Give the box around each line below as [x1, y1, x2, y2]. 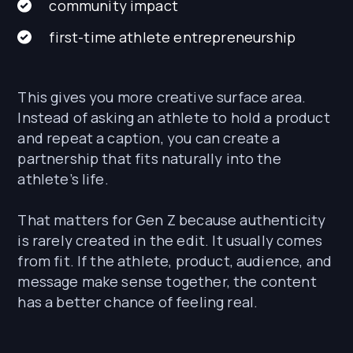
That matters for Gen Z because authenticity [17, 210, 326, 230]
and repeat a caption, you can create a [17, 128, 281, 148]
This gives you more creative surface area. [17, 87, 307, 107]
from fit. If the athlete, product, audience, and [17, 251, 333, 271]
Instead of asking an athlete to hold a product [17, 108, 330, 128]
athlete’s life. [17, 169, 109, 189]
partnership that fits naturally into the [17, 149, 281, 169]
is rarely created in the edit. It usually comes [17, 231, 322, 251]
